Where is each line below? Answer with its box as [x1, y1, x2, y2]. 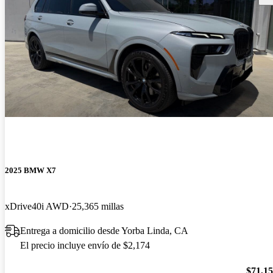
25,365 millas [72, 200, 124, 211]
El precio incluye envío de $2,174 [20, 239, 150, 250]
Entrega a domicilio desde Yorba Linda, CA [20, 225, 188, 236]
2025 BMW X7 [5, 165, 56, 175]
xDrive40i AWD [5, 200, 69, 211]
